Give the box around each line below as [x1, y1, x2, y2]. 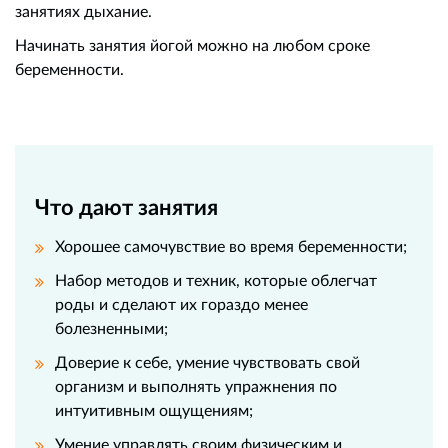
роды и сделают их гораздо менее [55, 294, 308, 314]
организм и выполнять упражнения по [55, 376, 337, 396]
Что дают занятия [35, 193, 218, 221]
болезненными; [55, 318, 168, 338]
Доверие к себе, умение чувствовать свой [55, 352, 360, 372]
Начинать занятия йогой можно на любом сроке [15, 35, 370, 55]
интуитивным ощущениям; [55, 400, 253, 420]
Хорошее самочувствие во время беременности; [55, 236, 407, 256]
